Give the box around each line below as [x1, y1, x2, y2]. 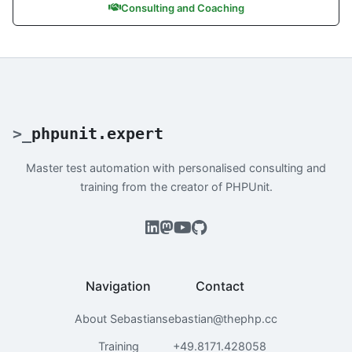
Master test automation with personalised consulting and [26, 160, 326, 174]
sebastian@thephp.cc [162, 311, 277, 325]
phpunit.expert [31, 123, 163, 143]
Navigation [86, 277, 151, 294]
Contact [195, 277, 244, 294]
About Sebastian [75, 311, 162, 325]
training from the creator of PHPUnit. [79, 179, 273, 193]
